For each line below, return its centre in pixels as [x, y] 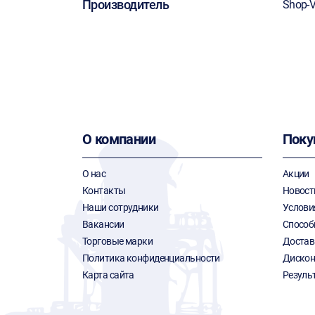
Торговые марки [118, 241]
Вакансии [103, 224]
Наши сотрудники [121, 207]
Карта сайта [108, 275]
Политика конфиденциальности [151, 258]
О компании [119, 139]
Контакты [104, 191]
